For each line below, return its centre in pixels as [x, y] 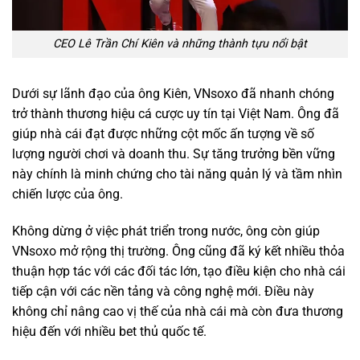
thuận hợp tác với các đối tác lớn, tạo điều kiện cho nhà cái [179, 271]
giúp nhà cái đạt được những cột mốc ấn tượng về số [163, 134]
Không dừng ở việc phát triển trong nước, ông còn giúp [166, 231]
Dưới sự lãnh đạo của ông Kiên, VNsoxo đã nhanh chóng [173, 94]
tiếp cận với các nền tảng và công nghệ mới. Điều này [163, 291]
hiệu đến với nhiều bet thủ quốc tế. [109, 331]
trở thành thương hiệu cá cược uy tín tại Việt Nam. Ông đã [176, 114]
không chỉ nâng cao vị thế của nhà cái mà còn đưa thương [178, 311]
